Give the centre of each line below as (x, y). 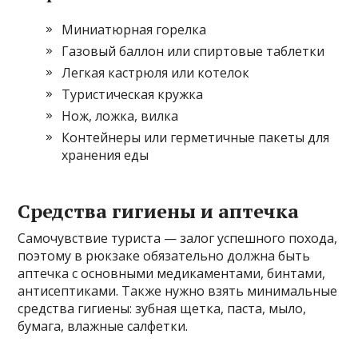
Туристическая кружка (133, 95)
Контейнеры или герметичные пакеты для (196, 138)
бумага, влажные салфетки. (103, 326)
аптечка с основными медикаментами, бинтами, (172, 274)
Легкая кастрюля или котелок (156, 73)
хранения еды (105, 155)
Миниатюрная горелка (134, 30)
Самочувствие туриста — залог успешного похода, (178, 239)
